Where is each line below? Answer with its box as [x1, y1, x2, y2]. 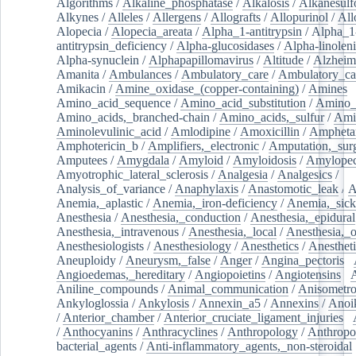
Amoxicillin [240, 124, 300, 138]
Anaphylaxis [175, 181, 238, 195]
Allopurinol [270, 10, 328, 24]
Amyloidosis [233, 153, 296, 167]
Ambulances [109, 67, 172, 81]
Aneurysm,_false [126, 253, 211, 267]
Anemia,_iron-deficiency [153, 195, 277, 210]
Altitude [263, 52, 304, 67]
